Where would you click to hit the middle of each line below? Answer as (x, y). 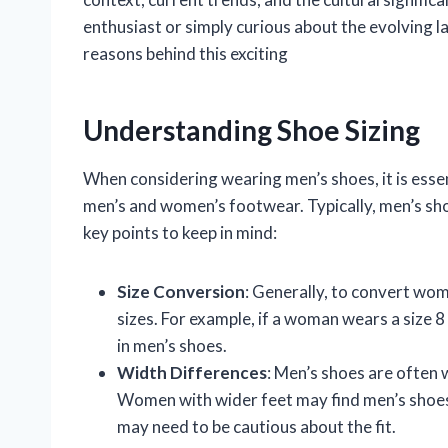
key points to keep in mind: (180, 232)
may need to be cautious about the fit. (256, 426)
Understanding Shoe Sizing (251, 129)
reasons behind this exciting (185, 53)
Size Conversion (181, 291)
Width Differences (192, 372)
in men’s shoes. (172, 345)
